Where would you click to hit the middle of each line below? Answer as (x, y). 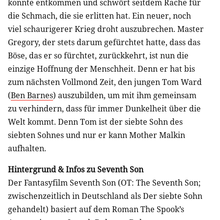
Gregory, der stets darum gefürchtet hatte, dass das (104, 42)
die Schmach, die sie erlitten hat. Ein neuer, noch (99, 15)
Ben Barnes (32, 95)
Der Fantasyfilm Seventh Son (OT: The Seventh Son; (104, 182)
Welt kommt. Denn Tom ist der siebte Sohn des (95, 122)
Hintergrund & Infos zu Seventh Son (76, 169)
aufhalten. (27, 148)
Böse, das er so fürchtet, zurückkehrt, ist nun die (98, 55)
